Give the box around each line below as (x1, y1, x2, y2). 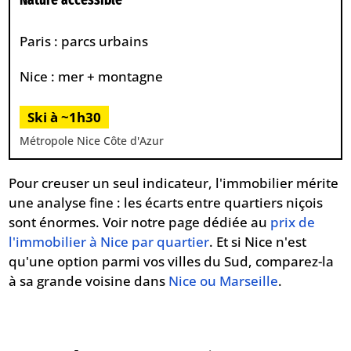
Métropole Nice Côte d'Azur (20, 132, 165, 148)
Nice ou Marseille (168, 272, 279, 290)
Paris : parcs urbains (20, 32, 149, 51)
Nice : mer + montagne (20, 67, 164, 85)
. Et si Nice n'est (209, 233, 307, 251)
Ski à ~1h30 (27, 108, 102, 127)
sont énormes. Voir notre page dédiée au (9, 213, 271, 231)
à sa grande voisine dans (9, 272, 169, 290)
